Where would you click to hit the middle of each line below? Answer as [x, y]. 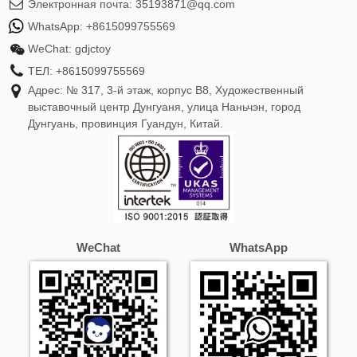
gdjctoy [93, 49]
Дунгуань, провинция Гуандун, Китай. [126, 124]
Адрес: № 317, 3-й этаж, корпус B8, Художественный [166, 90]
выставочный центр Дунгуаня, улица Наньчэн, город [164, 107]
